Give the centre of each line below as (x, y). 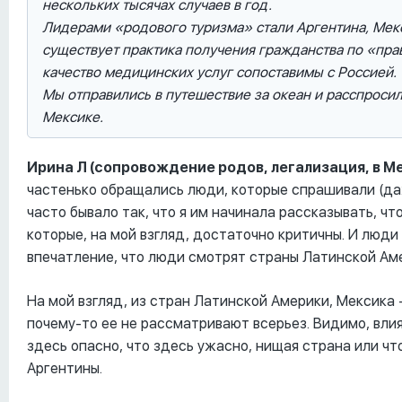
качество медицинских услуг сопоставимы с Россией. (219, 73)
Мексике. (73, 118)
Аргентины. (65, 369)
